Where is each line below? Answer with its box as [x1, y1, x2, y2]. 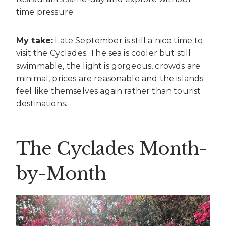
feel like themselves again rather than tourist [16, 86, 201, 96]
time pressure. [16, 7, 75, 17]
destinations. [16, 98, 68, 108]
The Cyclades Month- [16, 138, 207, 160]
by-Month [16, 162, 106, 185]
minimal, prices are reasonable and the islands [16, 73, 204, 83]
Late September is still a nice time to [53, 35, 203, 45]
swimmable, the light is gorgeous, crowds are [16, 61, 201, 71]
